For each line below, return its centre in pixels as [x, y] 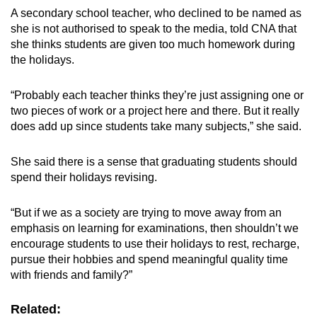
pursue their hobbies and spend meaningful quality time [149, 260]
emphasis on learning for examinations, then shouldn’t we [155, 229]
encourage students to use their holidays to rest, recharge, [155, 244]
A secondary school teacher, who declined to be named [149, 13]
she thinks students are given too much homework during [153, 45]
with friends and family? [70, 275]
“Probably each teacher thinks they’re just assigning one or [157, 96]
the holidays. [42, 60]
